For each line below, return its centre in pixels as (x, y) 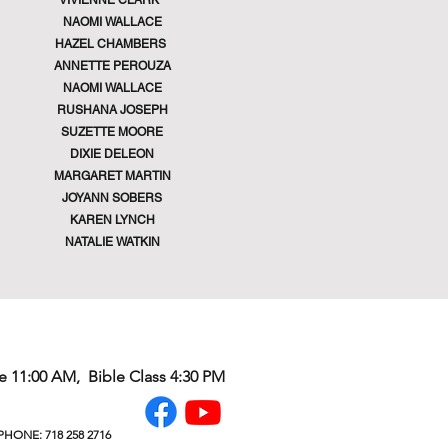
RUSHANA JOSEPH (112, 110)
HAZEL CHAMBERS (112, 44)
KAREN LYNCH (112, 220)
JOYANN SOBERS (112, 198)
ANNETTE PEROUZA (112, 66)
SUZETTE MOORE (112, 132)
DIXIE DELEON (112, 154)
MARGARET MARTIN (112, 176)
